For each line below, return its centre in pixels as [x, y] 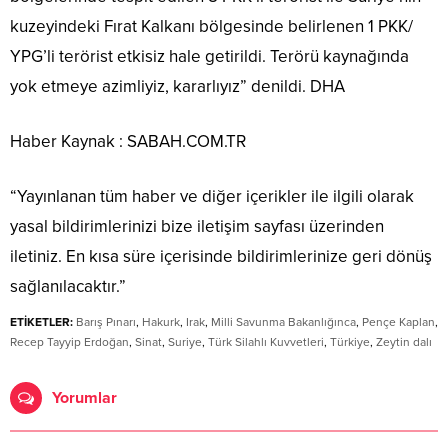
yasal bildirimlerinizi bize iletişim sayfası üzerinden [197, 227]
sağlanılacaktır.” [68, 287]
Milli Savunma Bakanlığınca [283, 322]
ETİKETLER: [41, 322]
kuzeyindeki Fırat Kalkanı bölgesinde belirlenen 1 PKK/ [211, 27]
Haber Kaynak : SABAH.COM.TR [128, 142]
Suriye [185, 342]
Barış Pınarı [106, 322]
